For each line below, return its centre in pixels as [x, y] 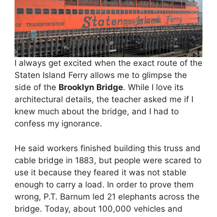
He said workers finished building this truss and [108, 148]
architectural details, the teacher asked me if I [104, 100]
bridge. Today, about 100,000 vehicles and [99, 209]
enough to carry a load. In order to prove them [104, 184]
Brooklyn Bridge [91, 87]
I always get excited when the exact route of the [108, 63]
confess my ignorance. [58, 124]
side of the [37, 87]
